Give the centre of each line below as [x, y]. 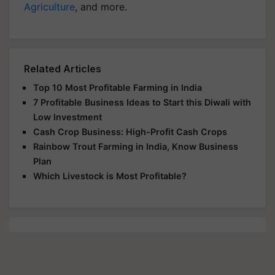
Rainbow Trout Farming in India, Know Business [136, 146]
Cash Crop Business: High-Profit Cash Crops [130, 131]
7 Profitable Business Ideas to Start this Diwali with [142, 102]
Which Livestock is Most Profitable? [110, 176]
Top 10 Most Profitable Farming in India [118, 87]
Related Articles [63, 68]
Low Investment [68, 117]
